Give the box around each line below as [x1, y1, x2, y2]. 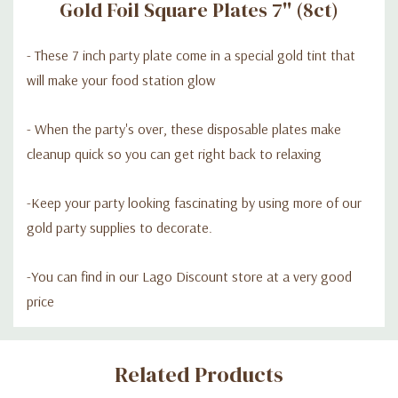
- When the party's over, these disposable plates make [27, 119, 341, 138]
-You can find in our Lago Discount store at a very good [27, 267, 352, 285]
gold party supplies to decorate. [27, 218, 212, 236]
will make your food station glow [27, 70, 216, 89]
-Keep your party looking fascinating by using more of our [27, 193, 362, 211]
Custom [27, 329, 88, 354]
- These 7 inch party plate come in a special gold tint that [27, 45, 355, 64]
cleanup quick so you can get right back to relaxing [27, 144, 322, 163]
